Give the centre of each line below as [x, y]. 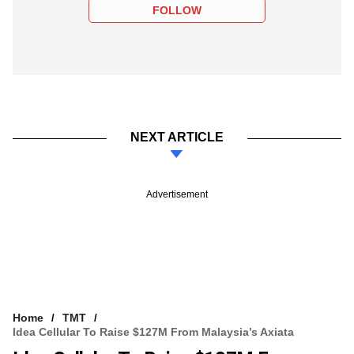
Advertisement [177, 194]
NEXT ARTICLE [177, 137]
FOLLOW [177, 10]
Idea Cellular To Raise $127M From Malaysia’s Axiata [153, 331]
